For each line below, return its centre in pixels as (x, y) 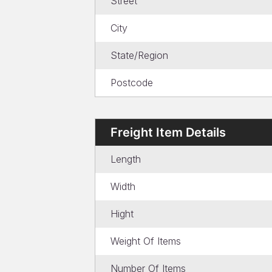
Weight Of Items (146, 241)
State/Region (139, 55)
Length (126, 159)
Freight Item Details (168, 132)
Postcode (132, 83)
